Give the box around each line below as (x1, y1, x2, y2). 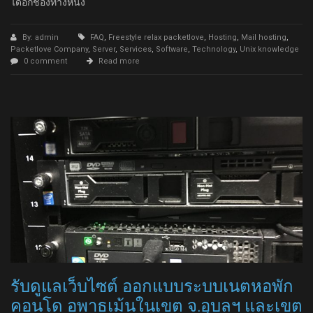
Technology (192, 45, 235, 54)
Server (92, 45, 115, 54)
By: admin (22, 33, 61, 42)
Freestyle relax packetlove (108, 33, 204, 42)
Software (156, 45, 188, 54)
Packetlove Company (10, 45, 88, 54)
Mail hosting (241, 33, 286, 42)
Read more (99, 57, 140, 66)
